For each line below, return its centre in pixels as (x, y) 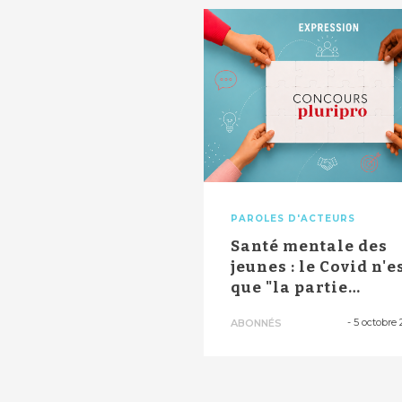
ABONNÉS (256, 323)
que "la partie (289, 287)
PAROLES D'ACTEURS (293, 218)
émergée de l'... (294, 308)
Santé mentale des (309, 246)
